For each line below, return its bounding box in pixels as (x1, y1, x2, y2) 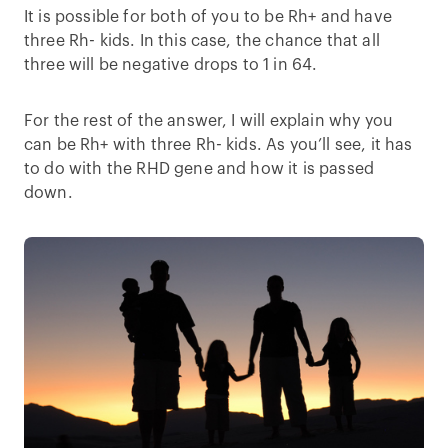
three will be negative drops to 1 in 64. (24, 57, 318, 73)
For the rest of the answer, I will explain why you (24, 113, 394, 129)
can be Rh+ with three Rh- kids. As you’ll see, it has (24, 137, 413, 153)
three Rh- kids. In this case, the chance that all (24, 33, 380, 49)
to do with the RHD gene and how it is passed (24, 161, 375, 177)
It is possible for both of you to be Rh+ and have (24, 9, 392, 25)
